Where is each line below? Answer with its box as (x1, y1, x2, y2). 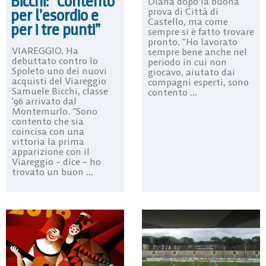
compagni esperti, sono (148, 76, 249, 88)
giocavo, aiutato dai (148, 66, 235, 78)
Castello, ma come (148, 15, 228, 28)
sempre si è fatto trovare (148, 26, 254, 38)
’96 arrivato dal (12, 95, 77, 107)
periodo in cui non (148, 56, 227, 68)
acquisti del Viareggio (12, 75, 106, 87)
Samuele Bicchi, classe (12, 85, 108, 97)
